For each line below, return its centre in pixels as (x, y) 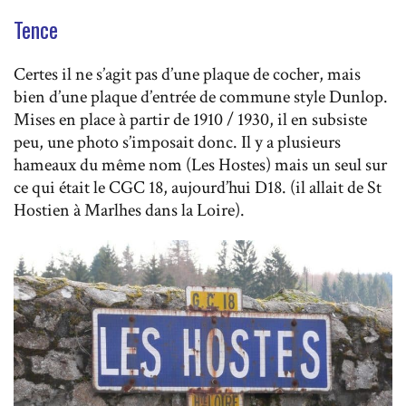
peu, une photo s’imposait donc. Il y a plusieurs (177, 143)
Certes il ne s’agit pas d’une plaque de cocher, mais (187, 75)
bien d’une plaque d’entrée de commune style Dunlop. (201, 97)
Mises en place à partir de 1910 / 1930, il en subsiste (190, 120)
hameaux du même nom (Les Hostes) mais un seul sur (200, 165)
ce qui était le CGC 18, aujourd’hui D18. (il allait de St (198, 188)
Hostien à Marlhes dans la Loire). (129, 211)
